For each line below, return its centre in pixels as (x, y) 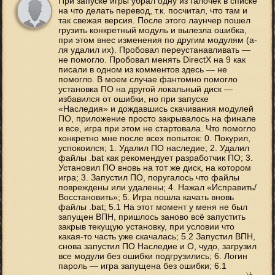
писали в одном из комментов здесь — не (143, 70)
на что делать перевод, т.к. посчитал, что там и (153, 11)
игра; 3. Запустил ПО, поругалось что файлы (149, 178)
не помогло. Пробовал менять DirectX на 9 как (152, 60)
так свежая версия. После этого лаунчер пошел (154, 21)
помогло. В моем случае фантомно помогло (148, 79)
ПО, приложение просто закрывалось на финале (157, 119)
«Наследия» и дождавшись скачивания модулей (156, 109)
